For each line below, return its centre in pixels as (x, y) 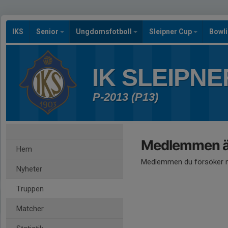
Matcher (30, 209)
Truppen (30, 189)
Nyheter (29, 169)
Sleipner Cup (171, 32)
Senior (48, 32)
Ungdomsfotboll (105, 32)
